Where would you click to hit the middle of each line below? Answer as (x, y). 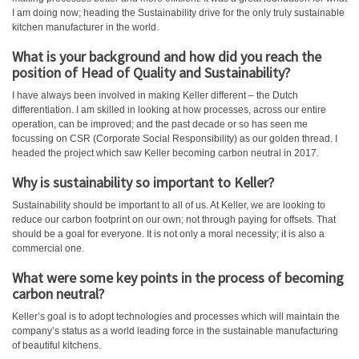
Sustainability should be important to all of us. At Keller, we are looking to (169, 205)
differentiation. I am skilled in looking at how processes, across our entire (169, 110)
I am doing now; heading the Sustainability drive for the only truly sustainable (178, 13)
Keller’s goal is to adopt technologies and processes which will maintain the (176, 317)
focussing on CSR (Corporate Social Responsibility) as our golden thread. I (175, 139)
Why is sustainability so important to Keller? (143, 182)
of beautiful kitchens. (56, 345)
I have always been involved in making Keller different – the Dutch (155, 95)
